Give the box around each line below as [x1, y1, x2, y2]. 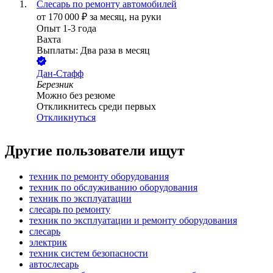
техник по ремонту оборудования [29, 171, 169, 182]
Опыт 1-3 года [37, 23, 96, 34]
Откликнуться [37, 112, 96, 123]
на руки [129, 12, 161, 23]
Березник [37, 79, 73, 90]
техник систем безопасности [29, 248, 148, 259]
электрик [29, 237, 67, 248]
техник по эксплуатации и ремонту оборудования [29, 215, 237, 226]
